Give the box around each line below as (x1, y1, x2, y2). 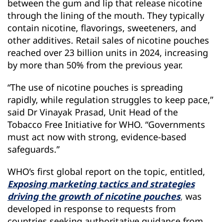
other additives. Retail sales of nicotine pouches (7, 34, 209, 46)
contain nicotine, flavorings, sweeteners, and (7, 22, 196, 34)
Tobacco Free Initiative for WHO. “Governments (7, 118, 205, 130)
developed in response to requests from (7, 203, 176, 215)
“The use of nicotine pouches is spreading (7, 81, 183, 93)
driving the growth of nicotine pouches (7, 190, 180, 202)
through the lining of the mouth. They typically (7, 9, 204, 21)
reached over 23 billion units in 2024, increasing (7, 47, 208, 58)
